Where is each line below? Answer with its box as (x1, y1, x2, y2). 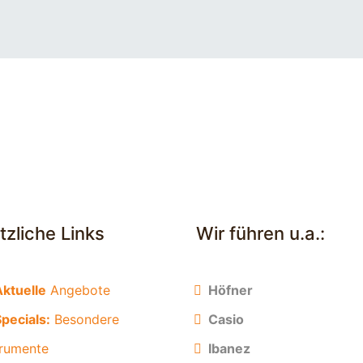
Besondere (50, 311, 119, 327)
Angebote (46, 282, 110, 298)
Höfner (208, 282, 253, 298)
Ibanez (208, 340, 250, 357)
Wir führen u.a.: (191, 223, 325, 244)
